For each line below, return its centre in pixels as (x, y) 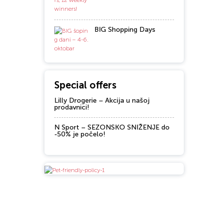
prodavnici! (72, 107)
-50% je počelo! (80, 134)
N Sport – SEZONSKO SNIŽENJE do (112, 127)
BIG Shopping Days (125, 30)
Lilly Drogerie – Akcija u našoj (102, 100)
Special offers (85, 85)
